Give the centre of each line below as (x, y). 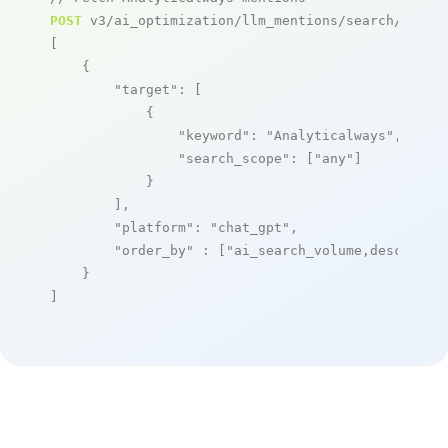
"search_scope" (234, 158)
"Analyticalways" (330, 135)
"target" (146, 89)
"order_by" (154, 250)
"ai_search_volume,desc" (318, 250)
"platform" (154, 227)
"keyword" (214, 135)
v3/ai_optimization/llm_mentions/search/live (258, 20)
